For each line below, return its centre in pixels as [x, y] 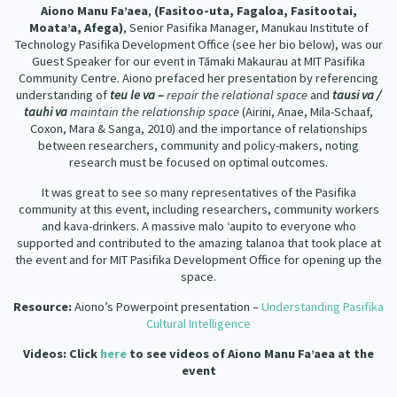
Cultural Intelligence [198, 323]
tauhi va [47, 111]
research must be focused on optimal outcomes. [198, 162]
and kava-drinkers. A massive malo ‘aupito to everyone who [198, 226]
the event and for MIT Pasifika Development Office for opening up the [198, 259]
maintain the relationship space [156, 111]
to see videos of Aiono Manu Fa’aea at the [250, 353]
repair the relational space [238, 94]
